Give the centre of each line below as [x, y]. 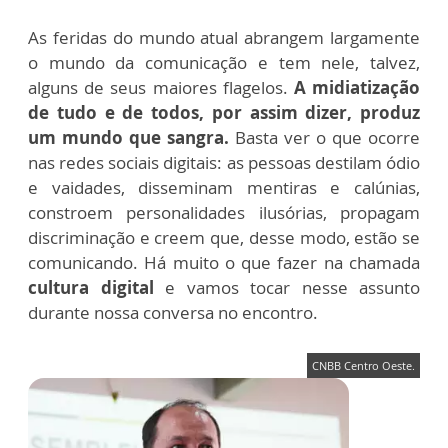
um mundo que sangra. [131, 138]
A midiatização [354, 88]
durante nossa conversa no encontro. [173, 313]
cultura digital [91, 288]
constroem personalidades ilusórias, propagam [224, 213]
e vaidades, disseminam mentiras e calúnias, [224, 188]
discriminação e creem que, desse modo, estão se [224, 238]
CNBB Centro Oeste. [363, 366]
